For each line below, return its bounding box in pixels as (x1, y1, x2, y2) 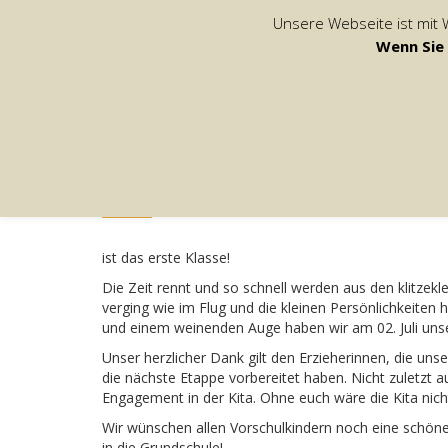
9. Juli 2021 (102, 166, 175, 185)
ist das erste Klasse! (102, 248, 230, 267)
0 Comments (359, 166, 443, 185)
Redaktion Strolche (204, 166, 330, 185)
